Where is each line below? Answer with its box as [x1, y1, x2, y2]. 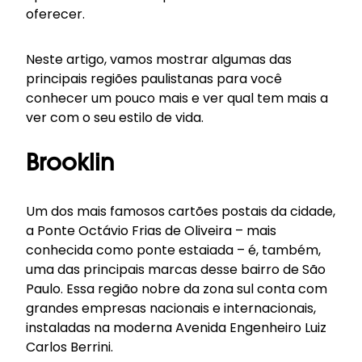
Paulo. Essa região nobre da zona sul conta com [26, 280, 327, 298]
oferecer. [26, 5, 85, 23]
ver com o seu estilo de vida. [26, 108, 204, 127]
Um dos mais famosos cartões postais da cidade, [26, 202, 335, 221]
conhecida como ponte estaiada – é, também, [26, 241, 321, 259]
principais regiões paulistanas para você [26, 69, 282, 88]
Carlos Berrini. [26, 338, 113, 356]
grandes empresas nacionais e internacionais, [26, 299, 316, 318]
